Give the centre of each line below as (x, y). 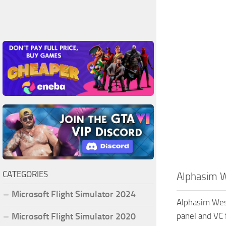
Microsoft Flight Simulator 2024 (74, 194)
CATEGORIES (25, 174)
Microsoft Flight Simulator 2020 (74, 216)
